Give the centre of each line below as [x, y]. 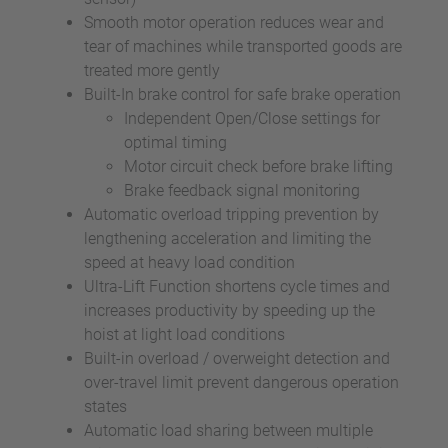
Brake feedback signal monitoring [242, 190]
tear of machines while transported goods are [243, 46]
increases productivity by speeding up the [229, 310]
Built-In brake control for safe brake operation [242, 94]
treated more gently [152, 70]
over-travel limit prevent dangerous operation [241, 382]
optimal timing [175, 142]
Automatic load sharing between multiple [228, 430]
